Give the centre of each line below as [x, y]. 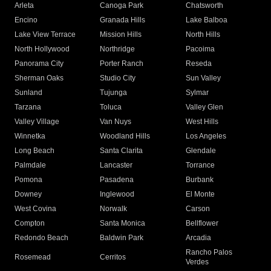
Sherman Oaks [39, 78]
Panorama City [39, 64]
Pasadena [117, 180]
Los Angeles [206, 136]
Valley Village [37, 122]
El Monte [200, 194]
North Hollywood [42, 49]
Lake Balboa [206, 20]
